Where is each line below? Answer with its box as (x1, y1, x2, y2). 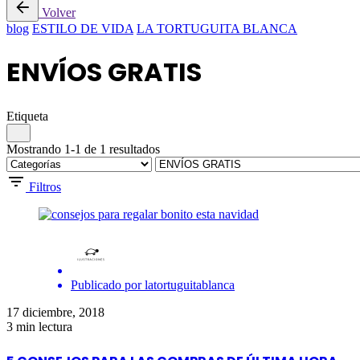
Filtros (29, 179, 61, 194)
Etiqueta (6, 108, 48, 123)
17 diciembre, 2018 (6, 305, 104, 319)
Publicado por (71, 277, 141, 292)
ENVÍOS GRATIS (6, 54, 202, 91)
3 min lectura (6, 319, 72, 333)
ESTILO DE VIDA (32, 22, 133, 35)
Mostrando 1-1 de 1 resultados (6, 141, 160, 156)
